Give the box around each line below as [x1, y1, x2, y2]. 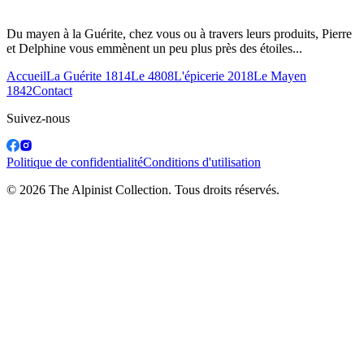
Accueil [6, 68, 46, 83]
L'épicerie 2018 [174, 68, 253, 83]
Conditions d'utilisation [143, 154, 261, 169]
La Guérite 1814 [46, 68, 131, 83]
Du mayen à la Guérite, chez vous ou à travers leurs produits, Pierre [6, 26, 352, 41]
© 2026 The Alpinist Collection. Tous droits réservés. [6, 182, 279, 197]
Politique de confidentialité [6, 154, 143, 169]
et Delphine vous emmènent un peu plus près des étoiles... [6, 41, 302, 55]
